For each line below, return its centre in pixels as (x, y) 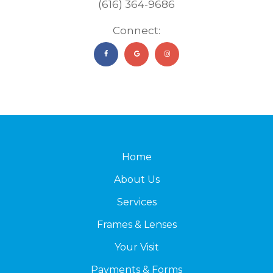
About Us (136, 179)
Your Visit (136, 247)
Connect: (136, 30)
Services (136, 202)
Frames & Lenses (136, 224)
